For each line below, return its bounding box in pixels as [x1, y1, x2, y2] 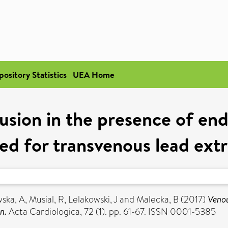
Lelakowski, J [68, 193, 118, 206]
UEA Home [73, 69, 115, 80]
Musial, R [29, 193, 64, 206]
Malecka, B [136, 193, 179, 206]
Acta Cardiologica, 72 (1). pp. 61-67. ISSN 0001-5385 [7, 205, 216, 218]
